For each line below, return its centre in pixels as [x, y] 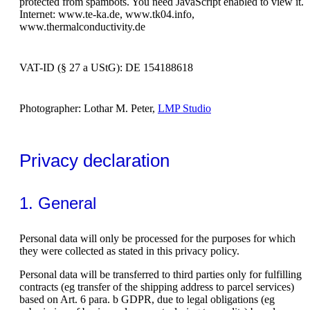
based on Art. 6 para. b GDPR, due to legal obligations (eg [147, 299]
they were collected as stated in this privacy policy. [129, 250]
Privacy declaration [94, 160]
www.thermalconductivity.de [82, 27]
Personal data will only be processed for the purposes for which [157, 238]
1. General [58, 203]
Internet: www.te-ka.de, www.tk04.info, [107, 15]
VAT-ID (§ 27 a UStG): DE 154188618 [106, 68]
